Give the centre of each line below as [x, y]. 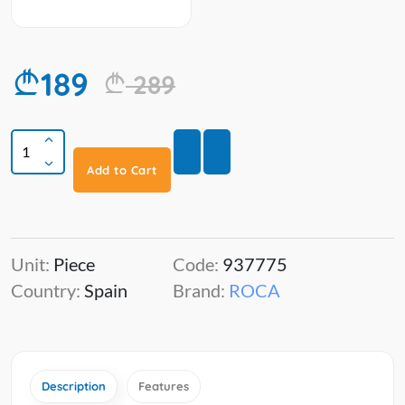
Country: [47, 291]
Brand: [201, 291]
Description [74, 386]
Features [164, 386]
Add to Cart [122, 170]
